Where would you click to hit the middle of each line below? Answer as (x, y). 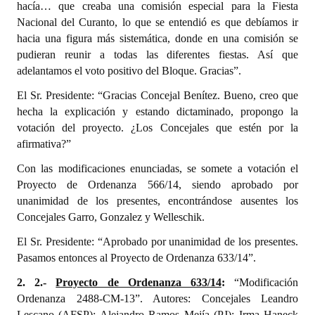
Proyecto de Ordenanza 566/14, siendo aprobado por (157, 185)
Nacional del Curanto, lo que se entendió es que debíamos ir (157, 22)
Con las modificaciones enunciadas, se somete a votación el (157, 168)
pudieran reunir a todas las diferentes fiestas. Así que (157, 54)
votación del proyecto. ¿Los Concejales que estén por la (157, 128)
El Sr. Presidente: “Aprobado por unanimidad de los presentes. (157, 242)
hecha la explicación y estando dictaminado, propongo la (157, 111)
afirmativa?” (44, 144)
